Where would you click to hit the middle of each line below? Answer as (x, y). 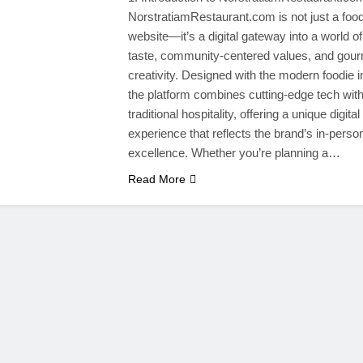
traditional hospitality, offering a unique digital (243, 114)
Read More (156, 179)
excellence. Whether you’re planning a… (234, 153)
